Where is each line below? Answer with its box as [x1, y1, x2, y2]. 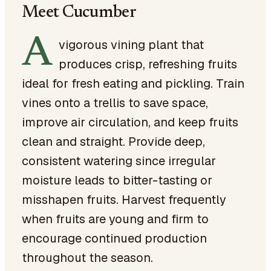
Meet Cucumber [22, 4, 136, 21]
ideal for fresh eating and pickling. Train [22, 76, 244, 91]
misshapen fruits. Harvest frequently [22, 192, 226, 207]
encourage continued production [22, 230, 207, 246]
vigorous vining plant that [59, 37, 204, 53]
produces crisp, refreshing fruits [59, 56, 237, 72]
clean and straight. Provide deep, [22, 134, 205, 149]
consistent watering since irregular [22, 153, 216, 169]
